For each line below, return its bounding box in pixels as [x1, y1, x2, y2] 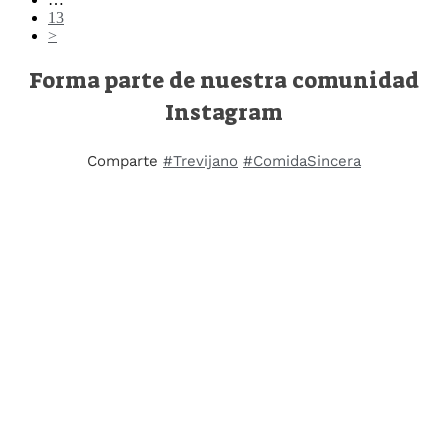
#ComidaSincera [243, 152, 361, 171]
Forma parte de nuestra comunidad [29, 66, 419, 96]
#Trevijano [163, 152, 238, 171]
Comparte [87, 152, 163, 171]
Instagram [165, 98, 283, 128]
